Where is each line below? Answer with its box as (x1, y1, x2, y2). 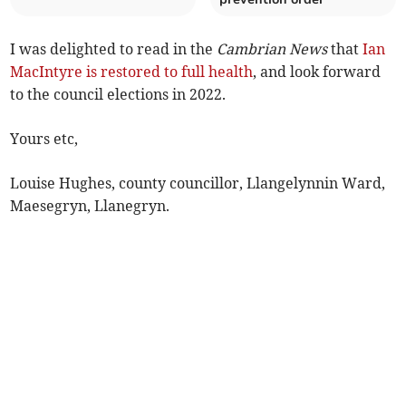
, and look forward (253, 63, 382, 82)
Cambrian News (217, 40, 328, 59)
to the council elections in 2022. (10, 85, 227, 104)
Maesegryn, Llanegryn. (10, 197, 170, 216)
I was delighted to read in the (10, 40, 217, 59)
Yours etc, (10, 130, 79, 149)
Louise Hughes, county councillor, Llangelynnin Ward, (10, 174, 386, 193)
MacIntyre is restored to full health (10, 63, 254, 82)
